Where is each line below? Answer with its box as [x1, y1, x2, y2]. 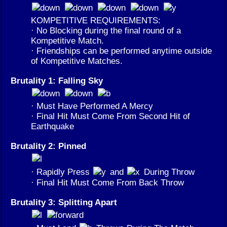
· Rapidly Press [31, 166, 92, 177]
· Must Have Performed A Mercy [31, 100, 153, 111]
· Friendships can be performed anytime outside [31, 45, 212, 56]
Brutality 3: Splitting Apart [11, 197, 117, 207]
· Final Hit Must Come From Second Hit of [31, 110, 190, 121]
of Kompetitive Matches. [31, 55, 123, 66]
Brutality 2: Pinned [11, 140, 86, 151]
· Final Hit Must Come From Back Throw [31, 177, 184, 187]
